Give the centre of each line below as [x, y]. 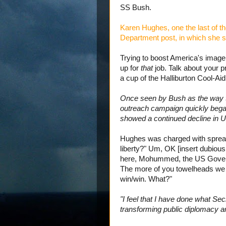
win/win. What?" [146, 179]
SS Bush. [136, 7]
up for [130, 68]
